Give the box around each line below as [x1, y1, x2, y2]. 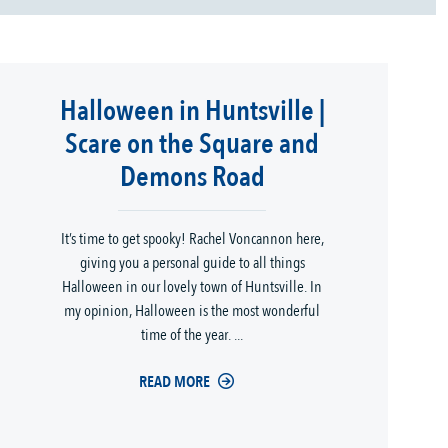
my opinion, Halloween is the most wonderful [64, 300, 320, 322]
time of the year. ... [141, 324, 243, 346]
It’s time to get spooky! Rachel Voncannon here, [60, 228, 324, 250]
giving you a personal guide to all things [79, 252, 305, 274]
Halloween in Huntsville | [59, 92, 325, 130]
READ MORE [138, 371, 210, 393]
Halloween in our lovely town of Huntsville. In [62, 276, 322, 298]
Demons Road [119, 158, 265, 196]
